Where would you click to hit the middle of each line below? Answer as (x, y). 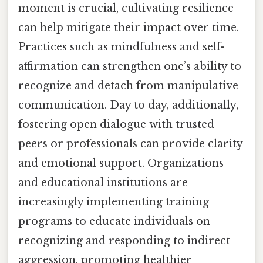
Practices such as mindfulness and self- (122, 47)
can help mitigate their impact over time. (129, 27)
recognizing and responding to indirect (124, 240)
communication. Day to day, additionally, (128, 105)
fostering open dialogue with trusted (116, 124)
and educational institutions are (103, 182)
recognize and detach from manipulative (128, 85)
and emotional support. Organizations (121, 163)
